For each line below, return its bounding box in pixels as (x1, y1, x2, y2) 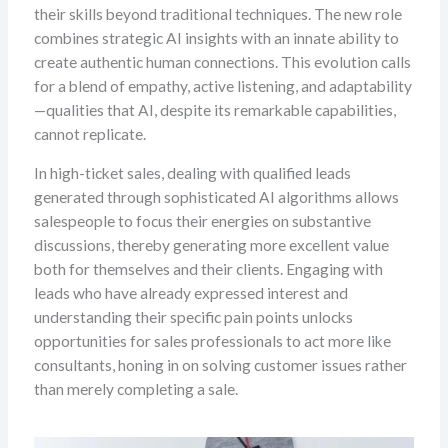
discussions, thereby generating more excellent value (33, 236, 389, 255)
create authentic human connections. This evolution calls (33, 52, 411, 71)
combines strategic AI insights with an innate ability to (33, 28, 399, 47)
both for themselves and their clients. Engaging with (33, 260, 383, 279)
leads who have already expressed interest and (33, 284, 348, 303)
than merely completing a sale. (33, 380, 238, 399)
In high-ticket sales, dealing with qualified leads (33, 164, 351, 183)
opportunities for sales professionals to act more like (33, 332, 391, 351)
